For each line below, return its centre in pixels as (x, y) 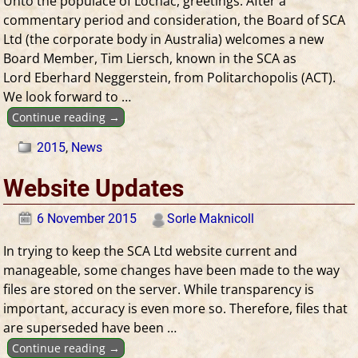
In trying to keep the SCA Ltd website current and (151, 251)
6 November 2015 (87, 218)
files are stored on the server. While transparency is (159, 289)
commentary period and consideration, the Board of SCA (175, 20)
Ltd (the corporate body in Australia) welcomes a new (164, 39)
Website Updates (94, 189)
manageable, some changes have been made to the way (172, 270)
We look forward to (63, 96)
